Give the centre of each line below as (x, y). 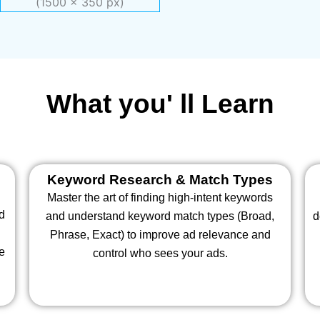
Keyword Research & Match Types (160, 180)
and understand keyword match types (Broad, (160, 216)
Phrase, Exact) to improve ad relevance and (160, 235)
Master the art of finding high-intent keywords (160, 198)
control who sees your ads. (160, 254)
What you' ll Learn (160, 104)
